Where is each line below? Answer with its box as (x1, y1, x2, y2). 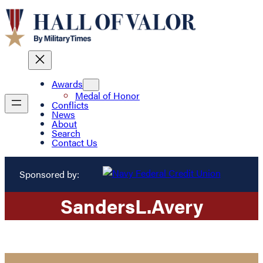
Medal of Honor (75, 89, 140, 103)
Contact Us (52, 136, 97, 150)
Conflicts (52, 98, 89, 112)
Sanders (60, 191, 135, 220)
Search (52, 126, 80, 140)
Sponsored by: (19, 167, 79, 181)
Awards (52, 77, 83, 91)
